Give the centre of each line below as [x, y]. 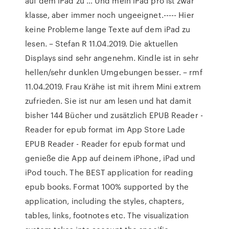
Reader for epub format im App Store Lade [105, 129]
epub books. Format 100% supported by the [107, 187]
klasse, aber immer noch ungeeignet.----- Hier [110, 15]
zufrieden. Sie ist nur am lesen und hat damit [108, 101]
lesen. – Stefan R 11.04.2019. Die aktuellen [102, 43]
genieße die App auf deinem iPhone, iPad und [110, 158]
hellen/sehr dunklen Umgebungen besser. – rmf [114, 72]
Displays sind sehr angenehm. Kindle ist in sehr [112, 58]
